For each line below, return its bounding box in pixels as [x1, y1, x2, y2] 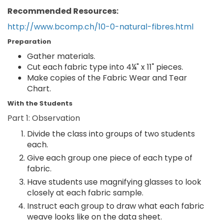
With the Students [7, 99, 73, 108]
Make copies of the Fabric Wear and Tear [27, 72, 187, 83]
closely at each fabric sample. [27, 187, 143, 198]
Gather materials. [27, 51, 95, 62]
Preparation [7, 37, 51, 46]
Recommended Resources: [7, 5, 118, 17]
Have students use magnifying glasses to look [27, 176, 201, 188]
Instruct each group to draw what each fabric [27, 200, 204, 212]
